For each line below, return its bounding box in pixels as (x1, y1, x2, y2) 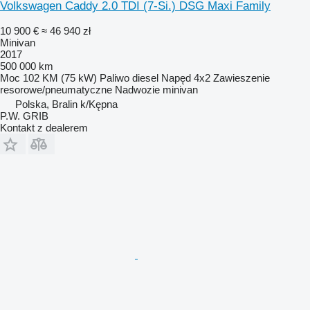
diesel (132, 71, 158, 84)
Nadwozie (115, 83, 160, 95)
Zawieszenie (213, 71, 270, 84)
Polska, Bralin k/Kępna (15, 98, 118, 110)
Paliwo (100, 71, 129, 84)
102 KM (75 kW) (23, 71, 97, 84)
